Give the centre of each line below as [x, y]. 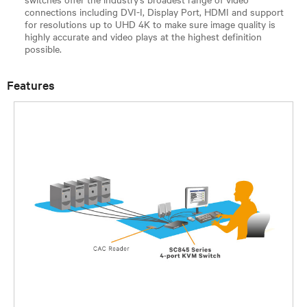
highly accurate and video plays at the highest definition [143, 36]
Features [31, 84]
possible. [45, 48]
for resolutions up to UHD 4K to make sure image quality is [150, 24]
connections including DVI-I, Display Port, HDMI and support [154, 11]
